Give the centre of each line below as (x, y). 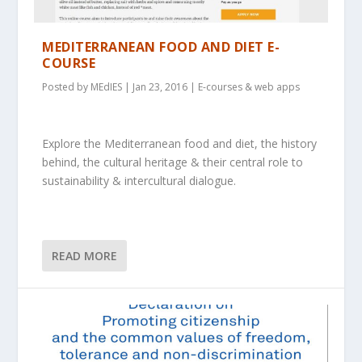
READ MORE (85, 256)
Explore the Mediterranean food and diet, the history (180, 143)
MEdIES (107, 87)
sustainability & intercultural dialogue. (139, 180)
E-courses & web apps (249, 87)
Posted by (67, 87)
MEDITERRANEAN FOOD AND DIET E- (161, 47)
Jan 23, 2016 (160, 87)
